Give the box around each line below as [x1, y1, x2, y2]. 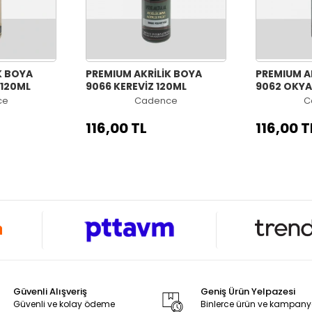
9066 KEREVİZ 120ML [86, 79, 187, 93]
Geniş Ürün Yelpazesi [201, 285, 296, 299]
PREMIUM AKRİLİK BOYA [86, 66, 203, 81]
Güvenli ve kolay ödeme [13, 298, 115, 311]
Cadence [134, 93, 178, 107]
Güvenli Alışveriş [13, 285, 87, 299]
